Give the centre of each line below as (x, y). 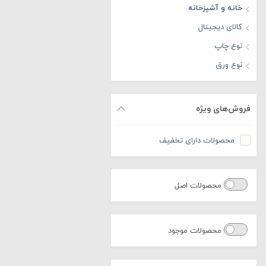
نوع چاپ (228, 46)
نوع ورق (229, 65)
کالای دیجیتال (220, 27)
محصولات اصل (199, 186)
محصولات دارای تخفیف (197, 141)
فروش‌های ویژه (223, 109)
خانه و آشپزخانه (215, 8)
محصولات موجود (196, 231)
